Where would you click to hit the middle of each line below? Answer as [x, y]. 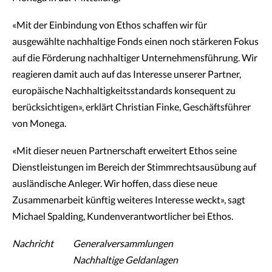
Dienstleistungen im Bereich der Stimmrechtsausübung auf [134, 168]
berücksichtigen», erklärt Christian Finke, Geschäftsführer [131, 107]
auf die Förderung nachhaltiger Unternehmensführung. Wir [135, 58]
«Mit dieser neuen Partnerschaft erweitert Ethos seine [124, 151]
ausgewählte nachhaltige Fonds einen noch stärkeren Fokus [135, 42]
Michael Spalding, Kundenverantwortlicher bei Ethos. [124, 217]
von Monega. [39, 124]
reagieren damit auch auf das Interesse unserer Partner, [127, 75]
